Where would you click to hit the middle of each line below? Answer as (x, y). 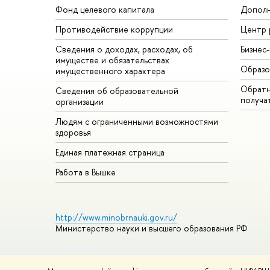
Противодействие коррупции (114, 30)
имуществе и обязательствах (112, 60)
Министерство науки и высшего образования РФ (152, 228)
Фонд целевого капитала (105, 10)
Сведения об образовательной (117, 91)
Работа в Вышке (86, 172)
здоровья (73, 133)
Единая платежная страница (110, 152)
